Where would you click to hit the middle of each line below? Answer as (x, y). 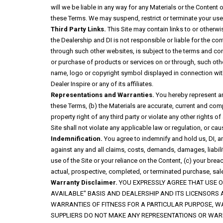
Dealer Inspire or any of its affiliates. (102, 84)
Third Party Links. (78, 29)
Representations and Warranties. (103, 95)
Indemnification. (77, 139)
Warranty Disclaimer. (84, 182)
